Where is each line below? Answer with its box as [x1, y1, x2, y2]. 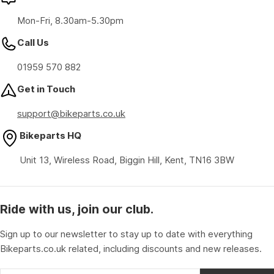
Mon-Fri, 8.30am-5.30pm [17, 15, 124, 26]
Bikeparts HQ [20, 130, 81, 141]
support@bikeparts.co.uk [17, 108, 125, 119]
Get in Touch [17, 83, 75, 95]
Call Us [17, 37, 49, 48]
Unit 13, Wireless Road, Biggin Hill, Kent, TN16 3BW [20, 154, 234, 166]
